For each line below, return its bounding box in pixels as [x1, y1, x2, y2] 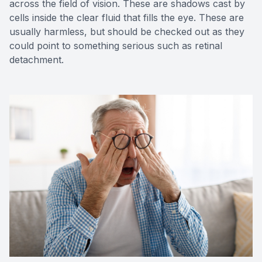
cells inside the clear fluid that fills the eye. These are [9, 11, 244, 23]
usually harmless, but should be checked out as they [9, 25, 244, 37]
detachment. [9, 53, 64, 65]
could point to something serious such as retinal [9, 39, 222, 51]
